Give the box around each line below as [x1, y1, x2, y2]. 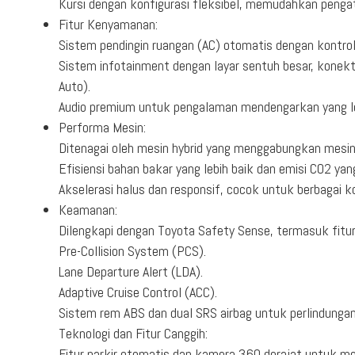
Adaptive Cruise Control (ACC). [58, 282, 217, 301]
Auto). [58, 76, 90, 95]
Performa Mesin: [58, 117, 146, 136]
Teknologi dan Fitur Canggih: [58, 323, 208, 342]
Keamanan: [58, 200, 117, 219]
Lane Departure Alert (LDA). [58, 261, 203, 281]
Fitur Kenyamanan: [58, 14, 158, 33]
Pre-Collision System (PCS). [58, 241, 206, 260]
